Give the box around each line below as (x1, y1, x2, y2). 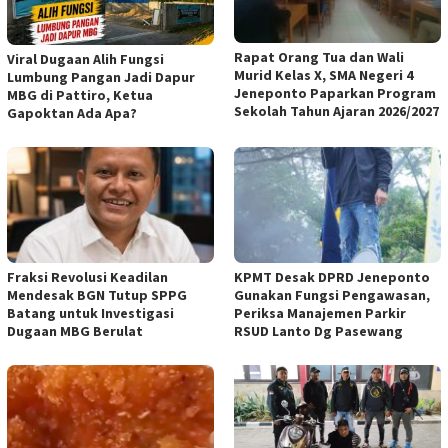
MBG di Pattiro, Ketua (7, 85, 153, 104)
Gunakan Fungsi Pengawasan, (234, 285, 430, 304)
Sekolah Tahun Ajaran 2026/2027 (234, 102, 439, 121)
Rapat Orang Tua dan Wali (234, 48, 404, 67)
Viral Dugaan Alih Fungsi (7, 49, 164, 68)
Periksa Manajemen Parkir (234, 303, 406, 322)
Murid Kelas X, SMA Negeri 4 (234, 66, 413, 85)
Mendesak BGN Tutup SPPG (7, 285, 187, 304)
